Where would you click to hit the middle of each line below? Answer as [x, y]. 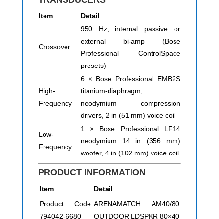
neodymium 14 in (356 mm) [130, 141]
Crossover [54, 47]
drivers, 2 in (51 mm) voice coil [128, 116]
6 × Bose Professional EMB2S [130, 79]
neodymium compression [130, 103]
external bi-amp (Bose [130, 41]
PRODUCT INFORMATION [92, 172]
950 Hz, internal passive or [130, 29]
